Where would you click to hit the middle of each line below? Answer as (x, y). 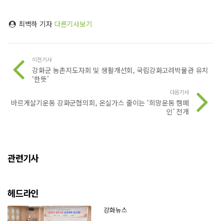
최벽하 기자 (35, 23)
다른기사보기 (73, 23)
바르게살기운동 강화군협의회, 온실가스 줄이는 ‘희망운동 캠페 (100, 102)
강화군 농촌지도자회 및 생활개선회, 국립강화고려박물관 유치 (120, 70)
